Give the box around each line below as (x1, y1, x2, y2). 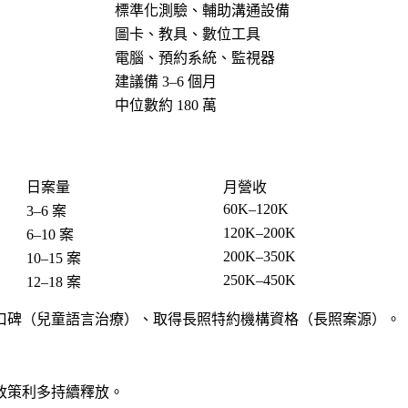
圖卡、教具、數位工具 (115, 25, 260, 42)
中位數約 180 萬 (115, 97, 217, 113)
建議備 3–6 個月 (115, 73, 217, 89)
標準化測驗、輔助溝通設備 (115, 2, 290, 18)
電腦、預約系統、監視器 (115, 49, 275, 66)
